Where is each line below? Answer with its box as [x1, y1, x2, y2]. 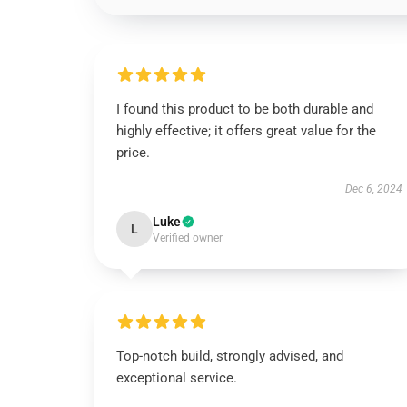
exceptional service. [116, 370, 237, 386]
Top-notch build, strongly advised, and [116, 348, 343, 364]
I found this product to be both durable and [116, 101, 373, 117]
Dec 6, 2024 [344, 183, 402, 195]
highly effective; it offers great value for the [116, 123, 376, 139]
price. [116, 144, 150, 161]
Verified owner [153, 232, 223, 244]
